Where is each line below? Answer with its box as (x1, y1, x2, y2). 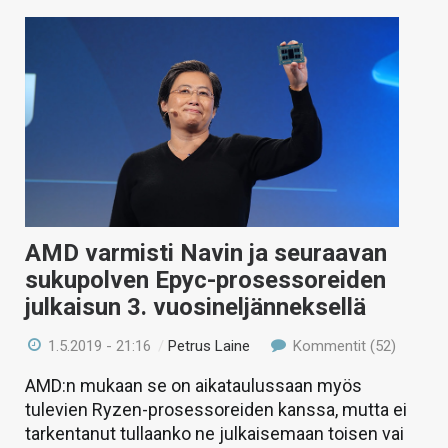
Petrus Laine (168, 336, 251, 355)
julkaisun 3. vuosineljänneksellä (25, 292, 366, 321)
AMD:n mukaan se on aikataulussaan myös (25, 374, 362, 396)
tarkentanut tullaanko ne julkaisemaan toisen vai (25, 422, 404, 444)
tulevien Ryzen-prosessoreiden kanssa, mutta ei (25, 398, 407, 420)
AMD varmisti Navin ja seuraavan (25, 238, 387, 267)
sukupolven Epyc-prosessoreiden (25, 265, 386, 294)
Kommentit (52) (288, 336, 396, 355)
